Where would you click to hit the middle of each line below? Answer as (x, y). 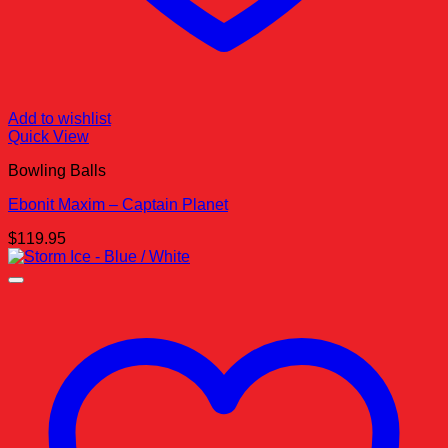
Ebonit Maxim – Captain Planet (118, 204)
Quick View (48, 136)
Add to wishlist (59, 118)
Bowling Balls (57, 170)
